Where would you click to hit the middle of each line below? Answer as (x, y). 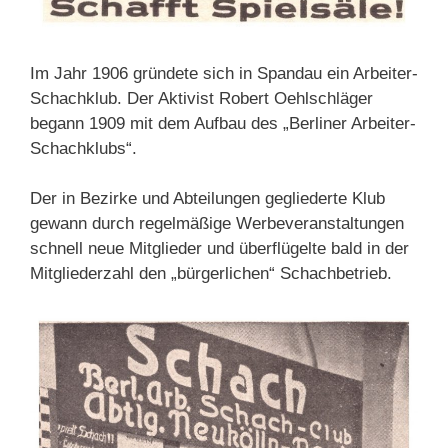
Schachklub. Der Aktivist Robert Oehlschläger (201, 98)
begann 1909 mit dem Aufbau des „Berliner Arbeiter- (223, 123)
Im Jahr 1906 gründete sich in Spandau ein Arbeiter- (224, 73)
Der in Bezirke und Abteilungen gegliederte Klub (207, 199)
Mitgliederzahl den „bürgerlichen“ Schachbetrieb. (211, 274)
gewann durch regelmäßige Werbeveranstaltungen (217, 224)
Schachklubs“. (83, 148)
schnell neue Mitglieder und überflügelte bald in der (219, 249)
